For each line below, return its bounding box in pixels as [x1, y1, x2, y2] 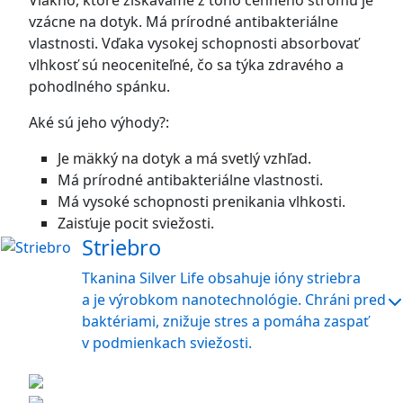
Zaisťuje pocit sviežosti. [58, 213, 214, 233]
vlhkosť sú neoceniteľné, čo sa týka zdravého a [29, 55, 344, 75]
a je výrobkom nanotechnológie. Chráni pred [82, 290, 386, 309]
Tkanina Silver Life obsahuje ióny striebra [82, 268, 361, 288]
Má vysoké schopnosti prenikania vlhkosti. [58, 192, 345, 211]
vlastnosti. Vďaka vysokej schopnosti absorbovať [29, 33, 359, 53]
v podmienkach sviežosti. [82, 333, 252, 353]
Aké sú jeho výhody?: [29, 112, 169, 132]
